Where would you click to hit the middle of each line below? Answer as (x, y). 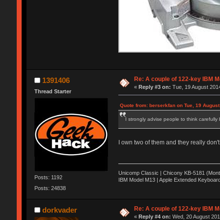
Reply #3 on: (155, 87)
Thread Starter (53, 92)
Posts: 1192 (48, 178)
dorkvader (60, 210)
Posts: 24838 (50, 188)
